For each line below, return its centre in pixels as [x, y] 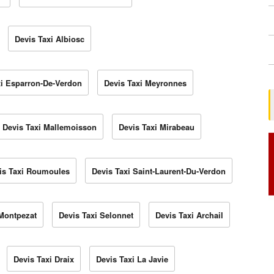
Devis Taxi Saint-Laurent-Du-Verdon [159, 171]
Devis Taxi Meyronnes [145, 83]
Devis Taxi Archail [189, 215]
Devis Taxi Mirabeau [157, 127]
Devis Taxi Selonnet [96, 215]
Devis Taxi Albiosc [50, 39]
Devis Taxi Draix [44, 259]
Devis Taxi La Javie [132, 259]
